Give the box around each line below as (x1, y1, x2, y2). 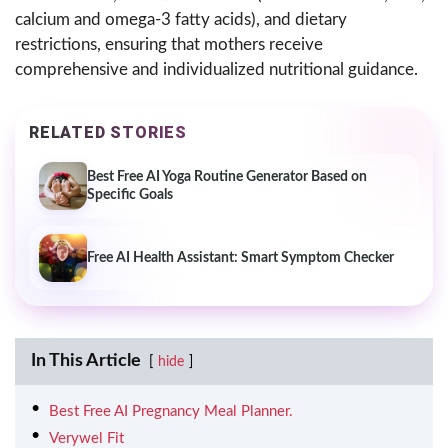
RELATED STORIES (29, 123, 187, 143)
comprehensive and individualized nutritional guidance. (15, 61, 418, 79)
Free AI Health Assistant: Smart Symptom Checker (87, 251, 394, 266)
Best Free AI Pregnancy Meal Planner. (49, 404, 293, 420)
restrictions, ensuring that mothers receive (15, 36, 323, 54)
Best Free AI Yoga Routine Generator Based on (87, 170, 367, 185)
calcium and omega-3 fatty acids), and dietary (15, 11, 347, 29)
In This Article (31, 352, 141, 371)
